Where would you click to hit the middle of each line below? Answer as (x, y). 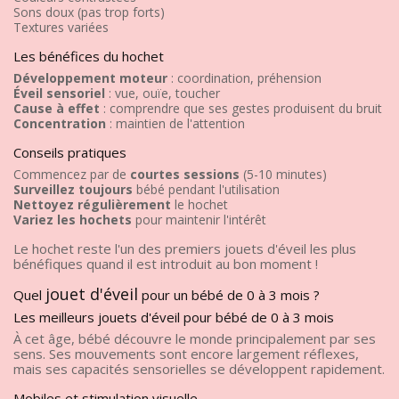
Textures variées (61, 27)
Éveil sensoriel (59, 93)
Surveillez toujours (73, 189)
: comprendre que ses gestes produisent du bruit (241, 108)
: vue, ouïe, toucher (163, 93)
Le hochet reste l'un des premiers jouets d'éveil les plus (185, 248)
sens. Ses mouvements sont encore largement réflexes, (186, 353)
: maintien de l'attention (175, 123)
